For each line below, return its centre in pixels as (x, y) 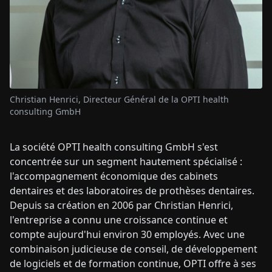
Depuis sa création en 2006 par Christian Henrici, (121, 206)
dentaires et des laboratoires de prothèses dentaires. (132, 191)
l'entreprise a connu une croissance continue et (119, 220)
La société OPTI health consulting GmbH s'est (114, 147)
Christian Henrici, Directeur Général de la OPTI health (119, 100)
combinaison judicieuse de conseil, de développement (134, 249)
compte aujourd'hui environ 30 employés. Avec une (127, 235)
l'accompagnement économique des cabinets (114, 176)
